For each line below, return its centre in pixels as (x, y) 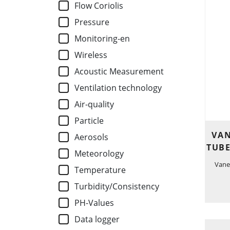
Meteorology (99, 154)
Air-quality (94, 104)
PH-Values (94, 203)
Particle (89, 121)
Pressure (92, 22)
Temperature (100, 170)
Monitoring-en (102, 39)
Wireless (91, 55)
